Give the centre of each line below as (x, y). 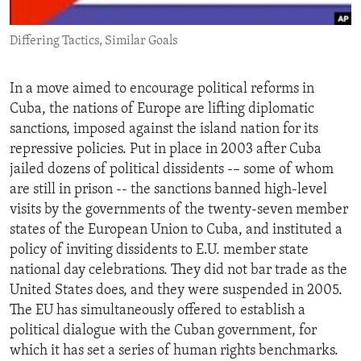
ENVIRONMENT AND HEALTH (107, 15)
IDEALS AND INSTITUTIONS (103, 44)
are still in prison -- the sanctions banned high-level (168, 190)
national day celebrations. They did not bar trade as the (178, 271)
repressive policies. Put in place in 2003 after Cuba (166, 150)
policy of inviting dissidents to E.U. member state (159, 251)
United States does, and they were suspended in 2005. (176, 291)
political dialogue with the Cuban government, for (163, 331)
